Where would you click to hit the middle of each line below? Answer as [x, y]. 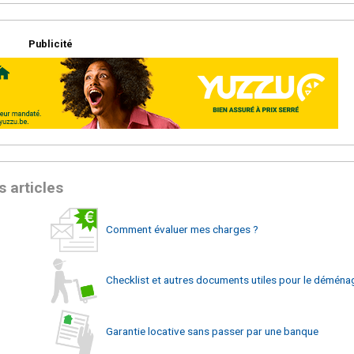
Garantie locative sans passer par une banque [212, 331]
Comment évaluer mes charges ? [182, 229]
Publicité [51, 43]
